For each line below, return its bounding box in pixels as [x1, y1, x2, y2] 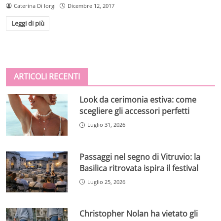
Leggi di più [11, 19, 44, 28]
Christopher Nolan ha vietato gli [79, 208, 198, 220]
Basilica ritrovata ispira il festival [79, 162, 199, 174]
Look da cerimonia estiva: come [79, 94, 197, 106]
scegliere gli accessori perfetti [79, 106, 190, 117]
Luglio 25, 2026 [87, 178, 126, 185]
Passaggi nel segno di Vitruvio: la [79, 151, 201, 162]
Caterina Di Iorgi [13, 1, 56, 9]
